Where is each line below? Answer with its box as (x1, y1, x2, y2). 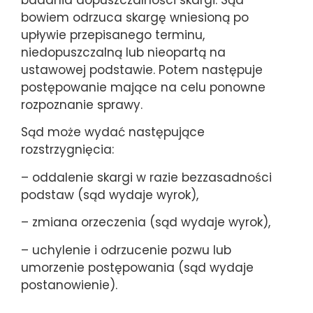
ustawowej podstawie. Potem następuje (21, 61, 263, 78)
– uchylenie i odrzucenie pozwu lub (21, 241, 231, 259)
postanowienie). (21, 276, 117, 293)
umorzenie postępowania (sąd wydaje (21, 259, 254, 276)
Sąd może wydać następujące (21, 124, 205, 141)
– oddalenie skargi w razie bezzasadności (21, 168, 272, 186)
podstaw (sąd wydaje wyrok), (21, 186, 198, 203)
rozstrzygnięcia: (21, 141, 114, 159)
